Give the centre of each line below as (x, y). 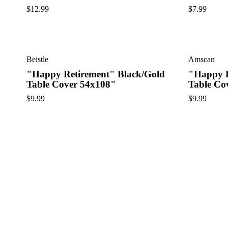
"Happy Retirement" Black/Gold (96, 74)
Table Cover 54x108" (71, 84)
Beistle (37, 59)
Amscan (201, 59)
